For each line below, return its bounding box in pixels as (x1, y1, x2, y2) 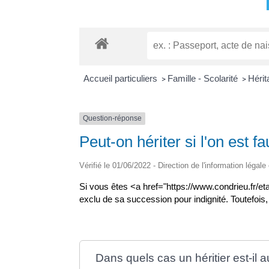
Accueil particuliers (83, 73, 160, 84)
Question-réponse (83, 114, 142, 123)
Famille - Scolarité (167, 73, 240, 84)
